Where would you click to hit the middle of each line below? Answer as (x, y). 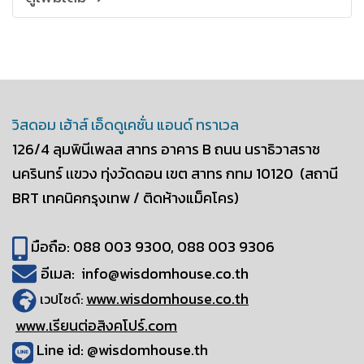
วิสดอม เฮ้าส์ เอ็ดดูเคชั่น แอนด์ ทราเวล (126, 124)
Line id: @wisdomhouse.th (121, 350)
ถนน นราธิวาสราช (267, 149)
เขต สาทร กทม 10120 (233, 173)
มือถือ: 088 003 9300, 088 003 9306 (151, 246)
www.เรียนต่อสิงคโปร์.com (96, 326)
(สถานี (319, 173)
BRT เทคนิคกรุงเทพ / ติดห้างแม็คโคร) (126, 197)
